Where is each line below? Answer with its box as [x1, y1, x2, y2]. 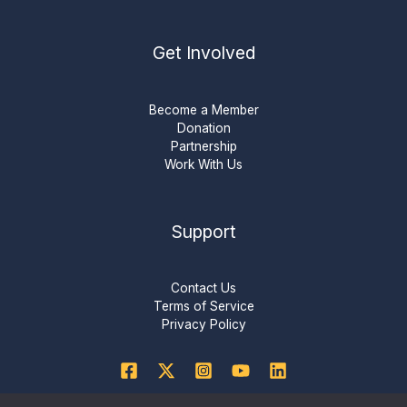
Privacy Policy [161, 316, 246, 332]
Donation [176, 120, 231, 135]
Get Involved [152, 42, 255, 65]
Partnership [170, 138, 237, 154]
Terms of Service [153, 298, 254, 313]
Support [171, 220, 236, 243]
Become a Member [148, 102, 259, 117]
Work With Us [164, 156, 243, 172]
